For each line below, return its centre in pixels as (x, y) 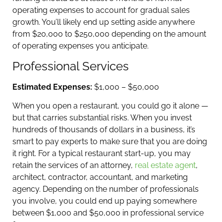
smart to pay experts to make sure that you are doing (110, 142)
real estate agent (165, 166)
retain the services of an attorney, (74, 166)
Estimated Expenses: (52, 87)
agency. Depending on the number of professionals (106, 189)
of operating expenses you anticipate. (82, 46)
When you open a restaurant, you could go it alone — (110, 106)
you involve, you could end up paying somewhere (105, 201)
